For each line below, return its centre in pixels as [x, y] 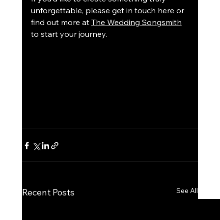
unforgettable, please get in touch [94, 11]
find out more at [61, 22]
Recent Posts [48, 192]
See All [187, 191]
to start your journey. [69, 34]
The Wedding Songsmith [136, 22]
